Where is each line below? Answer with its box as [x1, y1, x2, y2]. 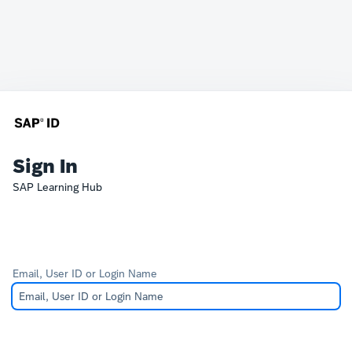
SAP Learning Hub [13, 181, 102, 193]
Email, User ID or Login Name [13, 267, 157, 280]
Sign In [13, 155, 78, 178]
